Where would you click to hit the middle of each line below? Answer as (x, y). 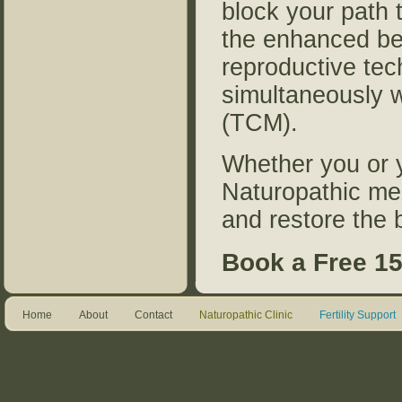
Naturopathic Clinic (246, 315)
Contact (153, 315)
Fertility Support (358, 315)
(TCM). (263, 123)
